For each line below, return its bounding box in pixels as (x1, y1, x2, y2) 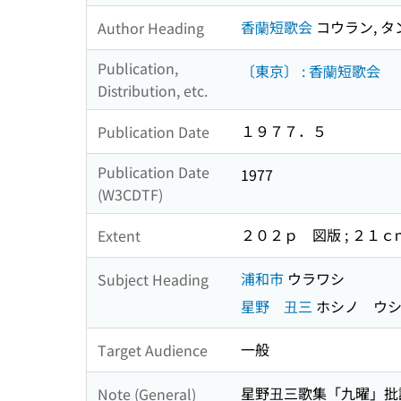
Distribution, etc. (98, 80, 208, 102)
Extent (98, 224, 141, 246)
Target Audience (98, 338, 208, 361)
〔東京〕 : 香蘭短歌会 (241, 60, 380, 82)
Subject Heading (98, 268, 209, 290)
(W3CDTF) (98, 183, 163, 206)
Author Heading (98, 16, 204, 38)
